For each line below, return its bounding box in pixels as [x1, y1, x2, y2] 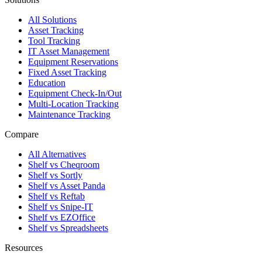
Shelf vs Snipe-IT [28, 201, 93, 212]
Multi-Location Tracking [28, 98, 119, 109]
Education [28, 77, 65, 88]
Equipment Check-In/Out [28, 88, 122, 98]
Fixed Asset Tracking [28, 67, 106, 77]
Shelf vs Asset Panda [28, 180, 105, 191]
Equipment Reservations [28, 56, 118, 67]
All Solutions [28, 14, 77, 25]
